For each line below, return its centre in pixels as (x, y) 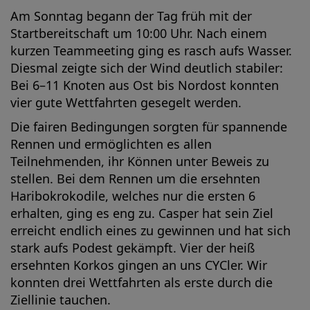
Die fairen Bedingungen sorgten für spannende (149, 127)
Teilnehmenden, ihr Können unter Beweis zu (140, 161)
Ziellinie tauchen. (61, 300)
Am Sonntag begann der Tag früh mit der (131, 16)
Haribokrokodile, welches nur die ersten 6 (133, 196)
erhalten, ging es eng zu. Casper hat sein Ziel (142, 213)
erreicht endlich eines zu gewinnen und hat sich (151, 230)
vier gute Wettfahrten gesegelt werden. (126, 102)
